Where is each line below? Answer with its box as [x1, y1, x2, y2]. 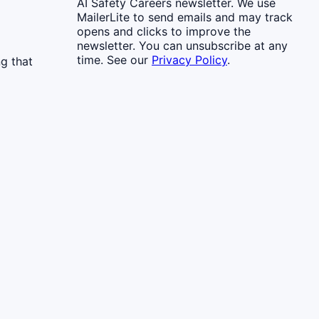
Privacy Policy [152, 52, 227, 67]
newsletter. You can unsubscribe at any [77, 38, 288, 53]
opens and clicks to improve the [77, 23, 251, 38]
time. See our [77, 52, 148, 67]
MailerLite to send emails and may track [77, 9, 293, 24]
